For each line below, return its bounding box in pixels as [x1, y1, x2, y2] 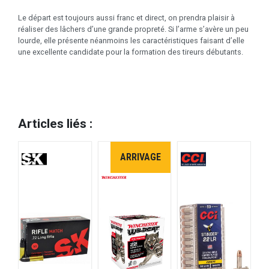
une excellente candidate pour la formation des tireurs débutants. [18, 47, 243, 56]
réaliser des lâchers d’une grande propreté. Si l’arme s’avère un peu [18, 24, 249, 34]
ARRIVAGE [119, 151, 161, 163]
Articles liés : [18, 115, 92, 131]
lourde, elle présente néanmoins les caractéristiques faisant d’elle [18, 35, 244, 45]
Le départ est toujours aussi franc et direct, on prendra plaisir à [18, 13, 235, 22]
